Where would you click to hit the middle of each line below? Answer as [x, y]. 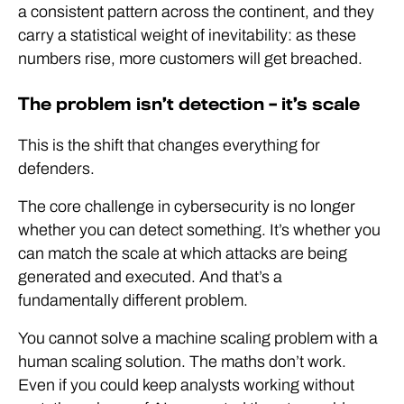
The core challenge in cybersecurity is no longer [187, 207]
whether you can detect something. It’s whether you [199, 230]
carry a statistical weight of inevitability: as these [187, 35]
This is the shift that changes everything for [169, 145]
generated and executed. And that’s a [150, 277]
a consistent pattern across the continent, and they [196, 12]
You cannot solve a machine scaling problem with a [198, 338]
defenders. [56, 169]
